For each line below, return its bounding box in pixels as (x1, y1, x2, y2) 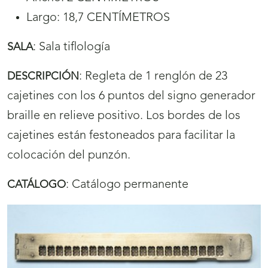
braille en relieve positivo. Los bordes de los (7, 110, 240, 123)
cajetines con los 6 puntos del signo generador (7, 90, 255, 103)
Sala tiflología (39, 41, 110, 54)
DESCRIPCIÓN (7, 71, 79, 83)
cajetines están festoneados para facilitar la (7, 130, 235, 142)
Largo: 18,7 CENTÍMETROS (26, 12, 170, 25)
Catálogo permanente (72, 179, 188, 191)
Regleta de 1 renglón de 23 (85, 71, 227, 83)
